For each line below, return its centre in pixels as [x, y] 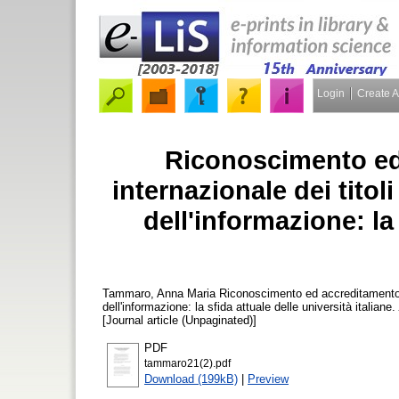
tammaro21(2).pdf [187, 363]
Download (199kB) [191, 379]
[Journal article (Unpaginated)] [179, 320]
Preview [268, 379]
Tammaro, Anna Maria [159, 293]
